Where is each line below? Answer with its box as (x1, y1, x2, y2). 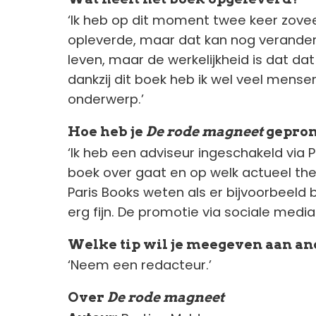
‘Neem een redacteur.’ (68, 256, 212, 274)
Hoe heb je (68, 123, 146, 140)
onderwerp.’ (68, 90, 144, 108)
